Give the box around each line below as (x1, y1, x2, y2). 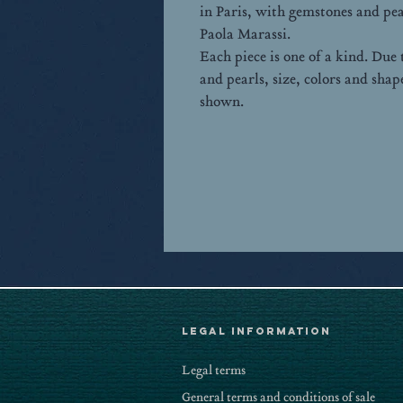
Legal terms (182, 361, 246, 379)
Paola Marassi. (200, 23, 291, 44)
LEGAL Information (182, 325, 331, 337)
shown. (200, 91, 244, 112)
